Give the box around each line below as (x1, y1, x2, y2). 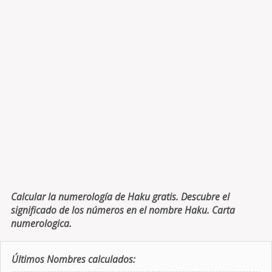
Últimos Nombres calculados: (11, 253, 135, 267)
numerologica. (10, 217, 72, 231)
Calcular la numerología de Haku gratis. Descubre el (10, 190, 229, 204)
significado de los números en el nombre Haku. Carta (10, 203, 235, 217)
